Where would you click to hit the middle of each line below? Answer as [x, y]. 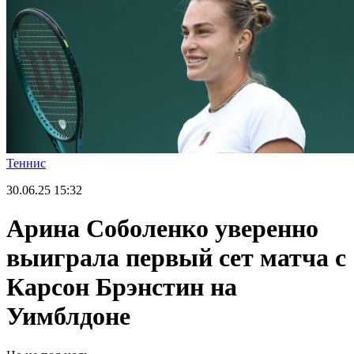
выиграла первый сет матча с [176, 258]
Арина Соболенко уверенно [162, 229]
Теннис [26, 163]
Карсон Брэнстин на [122, 287]
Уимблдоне [68, 316]
